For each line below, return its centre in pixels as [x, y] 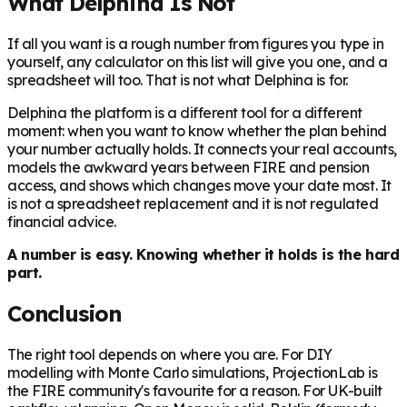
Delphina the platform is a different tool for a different [185, 112]
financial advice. [62, 221]
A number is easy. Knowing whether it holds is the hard [203, 254]
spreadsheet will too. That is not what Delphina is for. [178, 79]
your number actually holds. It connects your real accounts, [202, 149]
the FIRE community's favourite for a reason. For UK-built [195, 390]
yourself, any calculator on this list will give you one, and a [198, 61]
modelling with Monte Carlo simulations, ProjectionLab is [193, 372]
